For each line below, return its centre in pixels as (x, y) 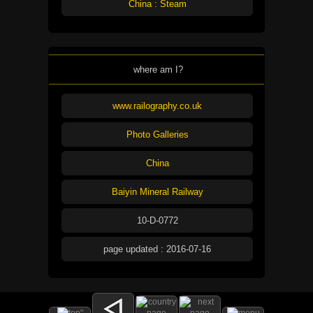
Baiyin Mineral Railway (157, 191)
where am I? (158, 70)
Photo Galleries (157, 134)
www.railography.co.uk (157, 105)
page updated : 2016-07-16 (157, 249)
